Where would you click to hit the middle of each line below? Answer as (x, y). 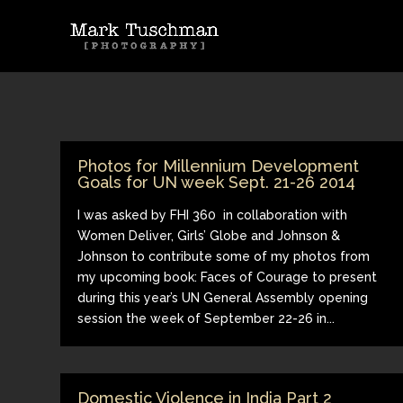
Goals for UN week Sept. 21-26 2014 (217, 182)
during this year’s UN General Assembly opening (223, 297)
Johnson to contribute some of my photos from (224, 256)
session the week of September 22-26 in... (206, 318)
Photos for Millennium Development (219, 166)
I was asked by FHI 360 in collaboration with (213, 215)
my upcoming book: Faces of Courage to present (228, 277)
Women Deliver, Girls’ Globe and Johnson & (209, 235)
